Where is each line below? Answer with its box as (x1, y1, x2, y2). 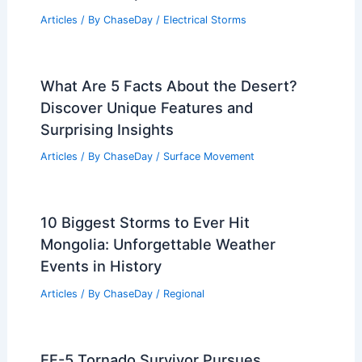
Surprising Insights (40, 120, 174, 138)
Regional (162, 288, 204, 301)
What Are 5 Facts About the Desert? (40, 76, 297, 95)
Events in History (40, 257, 162, 276)
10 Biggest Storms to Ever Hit (40, 213, 250, 232)
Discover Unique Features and (40, 98, 253, 116)
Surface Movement (162, 150, 255, 163)
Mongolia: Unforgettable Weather (40, 235, 276, 254)
